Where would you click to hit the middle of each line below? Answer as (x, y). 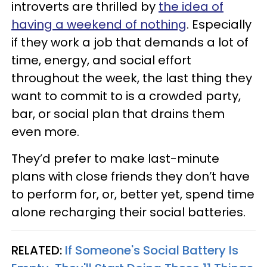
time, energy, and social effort (101, 60)
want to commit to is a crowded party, (126, 96)
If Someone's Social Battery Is (152, 250)
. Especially (219, 24)
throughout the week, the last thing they (132, 78)
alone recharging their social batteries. (128, 212)
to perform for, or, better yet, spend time (133, 194)
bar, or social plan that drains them (118, 114)
